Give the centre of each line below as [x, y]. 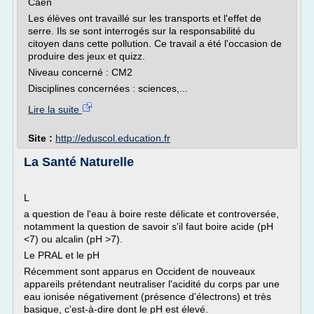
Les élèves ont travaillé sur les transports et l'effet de [145, 18]
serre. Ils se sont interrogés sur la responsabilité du [142, 31]
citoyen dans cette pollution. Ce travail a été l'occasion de [155, 43]
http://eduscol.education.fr [113, 138]
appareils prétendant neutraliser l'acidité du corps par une [152, 284]
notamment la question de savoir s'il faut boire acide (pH [149, 226]
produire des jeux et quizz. [87, 56]
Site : [42, 138]
